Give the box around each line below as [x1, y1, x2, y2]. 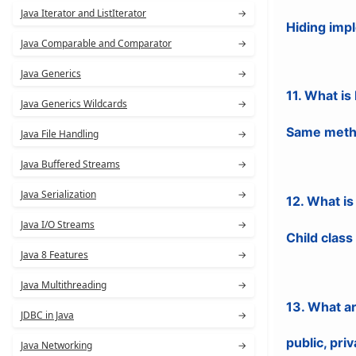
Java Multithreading [21, 278, 106, 292]
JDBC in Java [21, 308, 74, 322]
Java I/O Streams [21, 218, 95, 231]
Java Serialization [21, 188, 96, 201]
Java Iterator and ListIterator [21, 6, 146, 20]
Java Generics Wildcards [21, 97, 127, 110]
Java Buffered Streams [21, 157, 120, 171]
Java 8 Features [21, 248, 88, 261]
